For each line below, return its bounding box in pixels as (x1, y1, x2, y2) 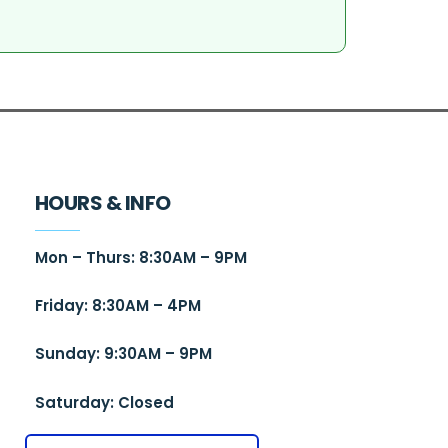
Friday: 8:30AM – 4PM (34, 294, 201, 316)
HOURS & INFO (34, 188, 171, 217)
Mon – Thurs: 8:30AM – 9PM (34, 246, 247, 268)
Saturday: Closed (34, 391, 178, 413)
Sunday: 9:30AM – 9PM (34, 343, 212, 365)
